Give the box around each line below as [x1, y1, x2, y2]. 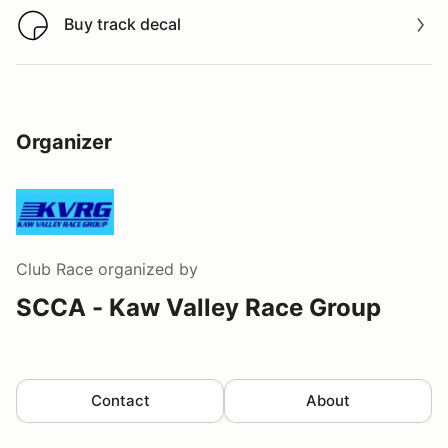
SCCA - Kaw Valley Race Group [16, 293, 381, 323]
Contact [90, 391, 150, 411]
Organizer [16, 130, 112, 155]
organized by [93, 259, 198, 280]
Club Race [16, 259, 93, 280]
